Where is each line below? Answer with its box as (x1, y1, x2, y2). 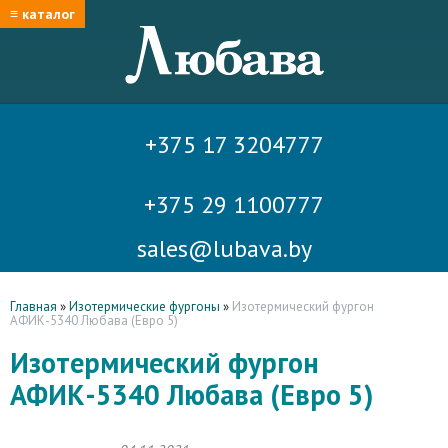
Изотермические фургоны (69, 298, 220, 315)
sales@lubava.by (136, 233, 312, 265)
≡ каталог (10, 5, 75, 23)
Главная (10, 298, 57, 315)
